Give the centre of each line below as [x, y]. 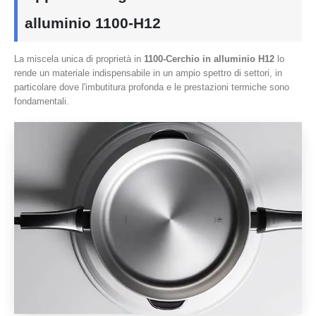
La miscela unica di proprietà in [79, 59]
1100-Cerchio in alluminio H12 [209, 59]
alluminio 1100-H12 [93, 23]
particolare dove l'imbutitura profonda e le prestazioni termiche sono [152, 87]
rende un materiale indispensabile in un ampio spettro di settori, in [148, 73]
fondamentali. [42, 102]
